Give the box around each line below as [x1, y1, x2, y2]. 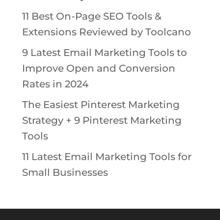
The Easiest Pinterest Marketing [22, 98, 180, 110]
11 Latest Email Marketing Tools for [22, 150, 192, 163]
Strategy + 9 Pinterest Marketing [22, 114, 182, 126]
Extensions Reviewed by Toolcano [22, 26, 191, 38]
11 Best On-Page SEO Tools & [22, 10, 162, 22]
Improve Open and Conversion [22, 62, 175, 74]
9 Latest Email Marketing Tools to [22, 46, 187, 58]
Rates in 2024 [22, 78, 88, 90]
